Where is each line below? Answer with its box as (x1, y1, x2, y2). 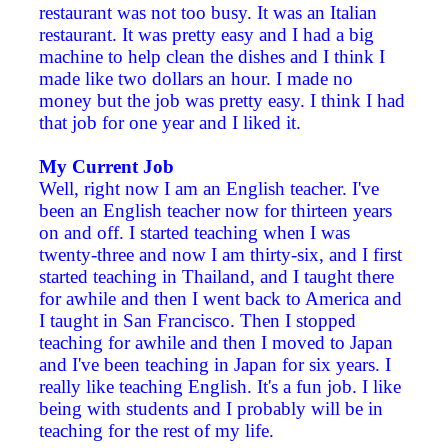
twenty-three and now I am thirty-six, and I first (39, 244, 402, 266)
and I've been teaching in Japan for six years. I (39, 354, 391, 376)
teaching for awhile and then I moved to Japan (39, 332, 393, 354)
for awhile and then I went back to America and (39, 288, 402, 310)
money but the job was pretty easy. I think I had (39, 90, 405, 112)
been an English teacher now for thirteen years (39, 200, 392, 222)
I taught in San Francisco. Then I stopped (39, 310, 356, 332)
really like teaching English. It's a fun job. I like (39, 376, 401, 398)
